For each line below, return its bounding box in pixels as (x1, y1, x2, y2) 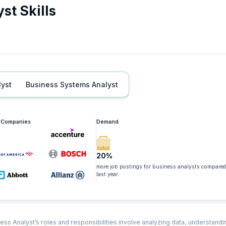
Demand (96, 118, 119, 125)
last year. (96, 171, 120, 178)
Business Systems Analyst (30, 80, 118, 89)
